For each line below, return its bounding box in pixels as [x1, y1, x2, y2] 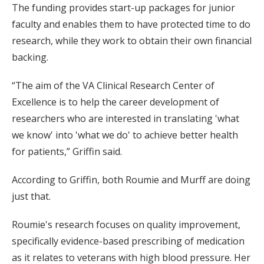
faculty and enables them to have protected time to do [12, 17, 250, 31]
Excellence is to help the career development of [12, 95, 219, 108]
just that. [12, 189, 51, 203]
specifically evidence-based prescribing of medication [12, 234, 245, 247]
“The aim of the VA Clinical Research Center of [12, 78, 214, 92]
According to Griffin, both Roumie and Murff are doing [12, 173, 250, 186]
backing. [12, 50, 48, 64]
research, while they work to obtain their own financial [12, 34, 252, 47]
